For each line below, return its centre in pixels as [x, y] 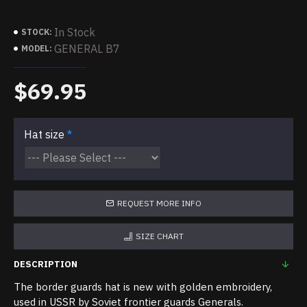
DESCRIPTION [46, 264]
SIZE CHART [159, 236]
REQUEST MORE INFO [159, 203]
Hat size [44, 134]
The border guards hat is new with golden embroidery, [143, 287]
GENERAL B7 [87, 49]
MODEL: [37, 48]
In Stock [75, 32]
